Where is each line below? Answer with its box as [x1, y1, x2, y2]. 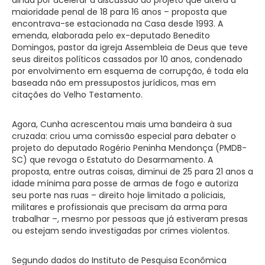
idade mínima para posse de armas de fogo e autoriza [12, 177, 238, 189]
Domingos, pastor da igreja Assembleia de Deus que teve [12, 41, 248, 53]
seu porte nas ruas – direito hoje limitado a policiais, [12, 189, 225, 201]
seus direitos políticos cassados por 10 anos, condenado [12, 53, 243, 65]
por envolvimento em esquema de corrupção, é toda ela [12, 64, 248, 77]
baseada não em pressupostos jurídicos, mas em [12, 76, 216, 89]
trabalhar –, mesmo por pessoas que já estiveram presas [12, 212, 248, 225]
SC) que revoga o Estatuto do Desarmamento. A [12, 153, 213, 166]
